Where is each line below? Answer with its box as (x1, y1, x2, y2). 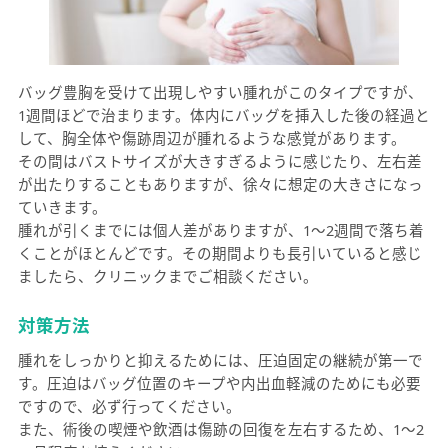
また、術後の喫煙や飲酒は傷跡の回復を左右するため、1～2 (17, 419, 424, 440)
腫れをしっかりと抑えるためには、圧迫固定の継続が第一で (17, 350, 423, 371)
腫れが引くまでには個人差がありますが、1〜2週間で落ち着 (17, 219, 424, 240)
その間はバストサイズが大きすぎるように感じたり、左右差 (17, 150, 422, 171)
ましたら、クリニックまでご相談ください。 (17, 265, 318, 286)
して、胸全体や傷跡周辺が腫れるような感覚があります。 (17, 127, 406, 148)
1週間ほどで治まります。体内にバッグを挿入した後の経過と (17, 104, 430, 125)
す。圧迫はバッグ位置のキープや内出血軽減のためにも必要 (17, 373, 421, 394)
